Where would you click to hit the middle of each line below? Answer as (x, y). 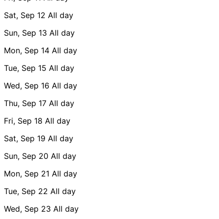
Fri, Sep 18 (23, 120)
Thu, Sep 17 (25, 103)
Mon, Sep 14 (27, 50)
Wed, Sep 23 (27, 208)
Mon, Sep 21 (27, 173)
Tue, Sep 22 (26, 191)
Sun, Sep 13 (25, 33)
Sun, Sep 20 (26, 156)
